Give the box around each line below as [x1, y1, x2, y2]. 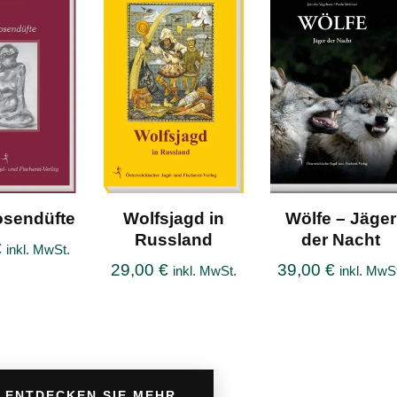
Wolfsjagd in [123, 209, 225, 229]
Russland [135, 230, 214, 250]
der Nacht [300, 230, 380, 250]
